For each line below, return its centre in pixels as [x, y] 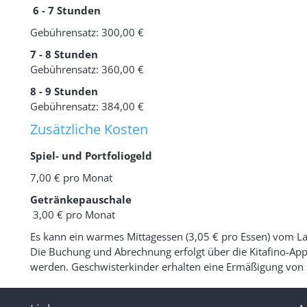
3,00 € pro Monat [74, 214]
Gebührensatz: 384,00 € [87, 106]
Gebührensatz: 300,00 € [87, 32]
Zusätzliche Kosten [89, 129]
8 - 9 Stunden [64, 91]
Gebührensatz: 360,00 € [87, 69]
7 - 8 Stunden [64, 54]
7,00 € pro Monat [71, 177]
